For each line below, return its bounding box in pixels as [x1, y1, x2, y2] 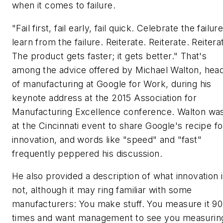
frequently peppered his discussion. [12, 148, 162, 159]
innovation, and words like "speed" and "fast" [12, 134, 202, 145]
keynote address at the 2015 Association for [12, 92, 197, 103]
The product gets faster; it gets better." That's [12, 50, 207, 61]
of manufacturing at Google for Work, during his [12, 78, 212, 89]
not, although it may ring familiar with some [12, 185, 192, 196]
